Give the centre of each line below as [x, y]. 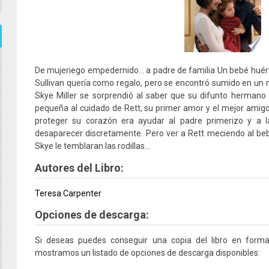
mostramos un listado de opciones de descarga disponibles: [147, 253]
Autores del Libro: [79, 168]
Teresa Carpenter [68, 193]
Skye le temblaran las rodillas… [92, 146]
